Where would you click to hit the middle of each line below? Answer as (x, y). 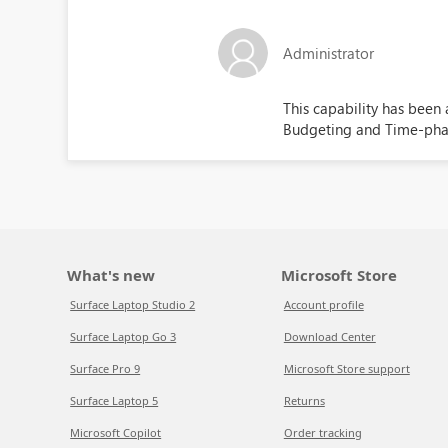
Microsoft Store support (346, 368)
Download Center (329, 336)
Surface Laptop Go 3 (123, 336)
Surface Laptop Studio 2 (133, 304)
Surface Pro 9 (105, 368)
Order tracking (322, 432)
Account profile (323, 304)
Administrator (329, 52)
